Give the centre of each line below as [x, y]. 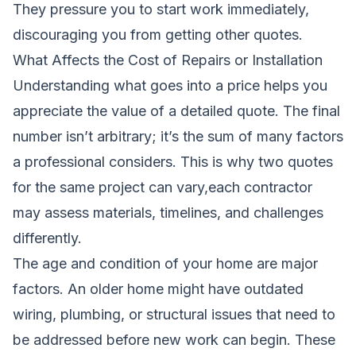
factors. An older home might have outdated [158, 288]
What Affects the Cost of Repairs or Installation [168, 60]
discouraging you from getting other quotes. [158, 34]
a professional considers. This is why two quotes [173, 161]
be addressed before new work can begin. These [174, 339]
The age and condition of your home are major [165, 263]
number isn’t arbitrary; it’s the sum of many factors [178, 136]
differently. [47, 238]
